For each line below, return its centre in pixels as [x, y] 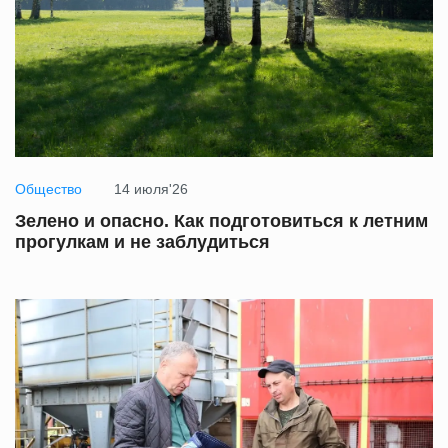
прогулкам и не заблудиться [142, 242]
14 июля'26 [151, 189]
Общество [48, 189]
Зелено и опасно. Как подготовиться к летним [221, 221]
